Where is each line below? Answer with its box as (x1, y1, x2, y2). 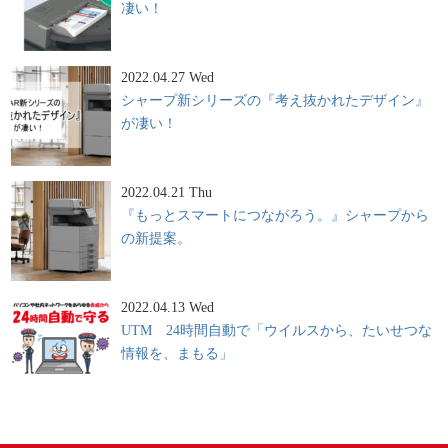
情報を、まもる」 (121, 344, 234, 361)
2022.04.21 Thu (121, 183, 213, 200)
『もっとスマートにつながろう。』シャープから (121, 206, 430, 223)
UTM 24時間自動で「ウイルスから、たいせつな (121, 321, 433, 338)
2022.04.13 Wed (121, 298, 215, 315)
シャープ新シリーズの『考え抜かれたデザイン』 (121, 91, 430, 108)
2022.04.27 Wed (121, 68, 215, 85)
